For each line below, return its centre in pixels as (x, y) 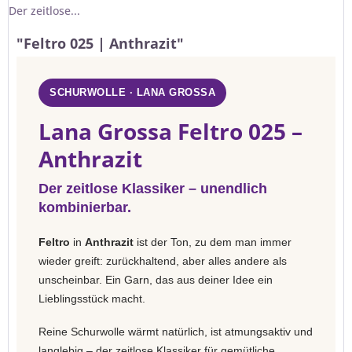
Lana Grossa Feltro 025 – (170, 131)
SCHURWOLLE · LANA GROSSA (132, 92)
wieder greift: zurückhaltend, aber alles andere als (163, 261)
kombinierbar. (85, 207)
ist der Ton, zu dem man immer (213, 242)
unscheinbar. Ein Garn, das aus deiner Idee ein (156, 280)
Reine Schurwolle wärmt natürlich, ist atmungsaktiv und (176, 332)
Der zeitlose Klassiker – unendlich (153, 189)
